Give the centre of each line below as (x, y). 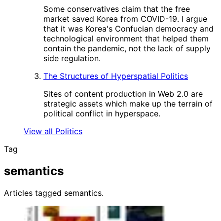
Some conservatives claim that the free (117, 9)
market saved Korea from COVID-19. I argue (125, 19)
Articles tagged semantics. (54, 193)
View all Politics (53, 131)
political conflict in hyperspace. (102, 113)
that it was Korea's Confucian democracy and (129, 29)
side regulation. (72, 58)
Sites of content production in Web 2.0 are (123, 94)
